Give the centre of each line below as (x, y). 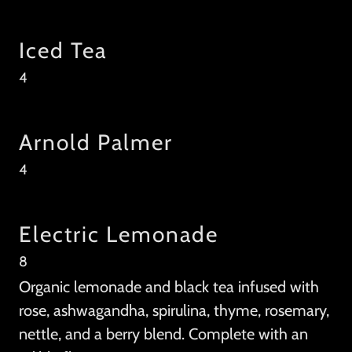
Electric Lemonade (119, 235)
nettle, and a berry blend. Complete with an (163, 334)
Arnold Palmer (96, 143)
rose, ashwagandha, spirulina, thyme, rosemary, (174, 311)
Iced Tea (63, 51)
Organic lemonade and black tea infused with (169, 287)
